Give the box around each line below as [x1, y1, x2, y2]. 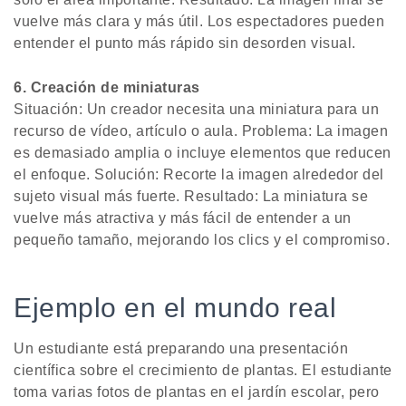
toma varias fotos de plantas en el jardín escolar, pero [14, 384, 380, 401]
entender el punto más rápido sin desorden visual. [14, 35, 356, 52]
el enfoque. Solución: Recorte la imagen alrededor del [14, 167, 384, 183]
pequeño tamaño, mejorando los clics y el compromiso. [14, 232, 390, 248]
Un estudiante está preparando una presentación [14, 341, 348, 357]
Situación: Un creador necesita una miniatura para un [14, 101, 379, 118]
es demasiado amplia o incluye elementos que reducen [14, 145, 391, 161]
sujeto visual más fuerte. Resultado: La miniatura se [14, 188, 368, 205]
